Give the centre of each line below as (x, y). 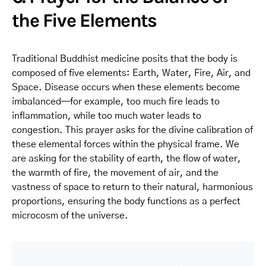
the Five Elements (84, 20)
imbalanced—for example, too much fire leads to (116, 101)
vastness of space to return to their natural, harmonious (132, 187)
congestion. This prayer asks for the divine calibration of (132, 130)
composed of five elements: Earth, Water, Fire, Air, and (131, 73)
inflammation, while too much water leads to (107, 115)
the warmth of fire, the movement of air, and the (115, 172)
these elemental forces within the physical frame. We (126, 144)
